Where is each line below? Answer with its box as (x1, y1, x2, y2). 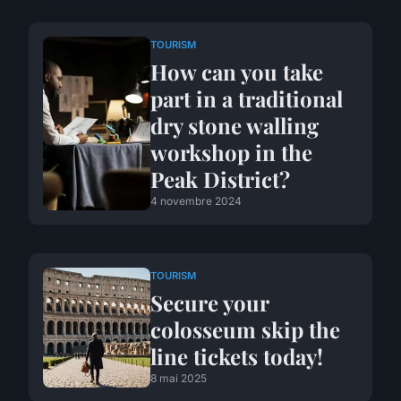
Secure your (150, 287, 269, 317)
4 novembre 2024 (150, 194, 242, 209)
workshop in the (150, 138, 312, 167)
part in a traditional (150, 84, 343, 114)
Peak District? (150, 165, 290, 194)
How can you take (150, 57, 323, 87)
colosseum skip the (150, 314, 340, 344)
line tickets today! (150, 341, 323, 371)
